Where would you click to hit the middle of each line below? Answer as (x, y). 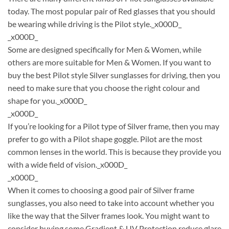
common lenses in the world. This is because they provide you (114, 152)
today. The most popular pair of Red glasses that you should (111, 11)
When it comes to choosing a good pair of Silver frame (101, 190)
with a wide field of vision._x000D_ (67, 165)
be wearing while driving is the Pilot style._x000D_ (95, 24)
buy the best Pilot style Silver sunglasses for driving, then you (114, 75)
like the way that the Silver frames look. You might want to (109, 216)
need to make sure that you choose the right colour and (104, 88)
